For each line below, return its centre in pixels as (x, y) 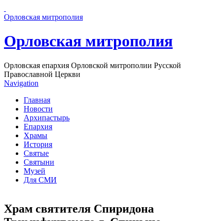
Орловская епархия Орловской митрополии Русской (92, 65)
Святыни (39, 162)
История (38, 144)
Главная (37, 100)
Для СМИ (40, 180)
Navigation (21, 83)
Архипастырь (47, 117)
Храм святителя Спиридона (79, 208)
